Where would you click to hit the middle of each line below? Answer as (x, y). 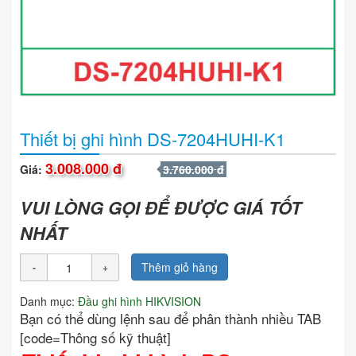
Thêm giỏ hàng (180, 267)
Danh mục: (49, 302)
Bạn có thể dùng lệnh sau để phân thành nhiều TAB (170, 319)
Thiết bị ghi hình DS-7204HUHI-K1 (153, 139)
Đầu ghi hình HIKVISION (139, 302)
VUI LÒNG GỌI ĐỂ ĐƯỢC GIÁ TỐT (161, 208)
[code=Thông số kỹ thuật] (97, 338)
